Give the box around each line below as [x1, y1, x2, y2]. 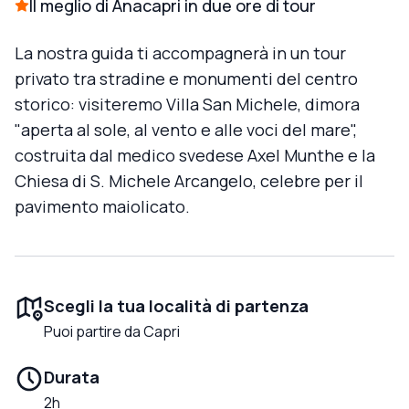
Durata [44, 366, 100, 389]
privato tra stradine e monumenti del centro [15, 68, 358, 90]
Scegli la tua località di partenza [44, 295, 309, 318]
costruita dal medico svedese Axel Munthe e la [15, 144, 375, 167]
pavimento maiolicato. [15, 195, 190, 218]
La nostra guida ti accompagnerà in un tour [15, 42, 346, 65]
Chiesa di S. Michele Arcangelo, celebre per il [15, 170, 363, 193]
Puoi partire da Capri [44, 321, 180, 342]
